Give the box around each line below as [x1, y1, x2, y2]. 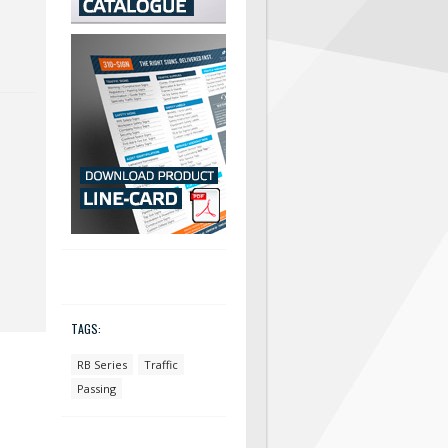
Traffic [144, 357, 178, 372]
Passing [77, 381, 116, 396]
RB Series [77, 357, 127, 372]
